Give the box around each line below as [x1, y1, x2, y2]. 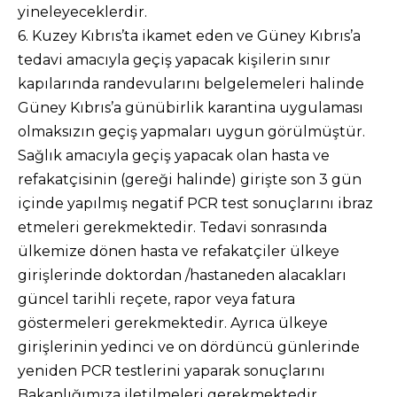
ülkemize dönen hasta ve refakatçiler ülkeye [18, 243, 339, 260]
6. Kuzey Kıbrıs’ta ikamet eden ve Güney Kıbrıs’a [18, 27, 361, 44]
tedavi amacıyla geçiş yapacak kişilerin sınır [18, 51, 331, 68]
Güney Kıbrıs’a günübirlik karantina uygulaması [18, 99, 363, 116]
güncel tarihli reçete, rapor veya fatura [18, 291, 295, 307]
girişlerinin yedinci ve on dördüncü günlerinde [18, 339, 360, 355]
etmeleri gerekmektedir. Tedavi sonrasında [18, 219, 327, 236]
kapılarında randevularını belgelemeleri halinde [18, 75, 364, 92]
